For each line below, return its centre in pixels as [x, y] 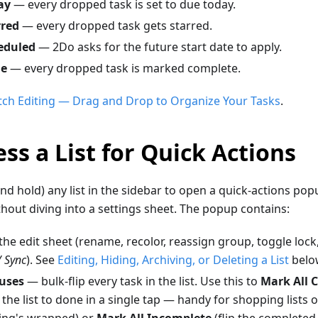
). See [42, 259]
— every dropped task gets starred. [116, 25]
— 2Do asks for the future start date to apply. [159, 46]
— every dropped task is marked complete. [124, 68]
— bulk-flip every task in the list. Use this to [142, 281]
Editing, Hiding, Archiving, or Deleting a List [173, 259]
